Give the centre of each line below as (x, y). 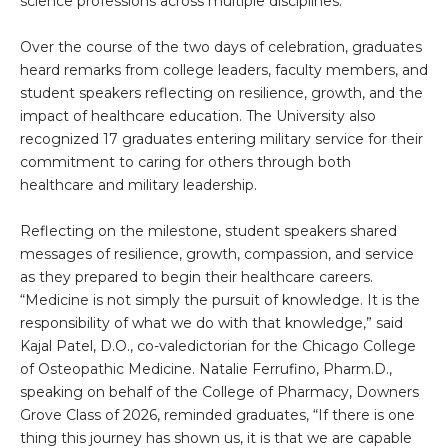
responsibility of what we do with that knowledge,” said (211, 323)
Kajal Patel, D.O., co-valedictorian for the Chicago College (218, 346)
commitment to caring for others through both (185, 162)
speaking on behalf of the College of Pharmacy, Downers (219, 392)
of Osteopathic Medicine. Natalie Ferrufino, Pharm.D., (206, 369)
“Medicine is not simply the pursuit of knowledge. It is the (220, 300)
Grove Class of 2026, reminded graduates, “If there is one (217, 415)
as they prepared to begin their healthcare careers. (196, 277)
